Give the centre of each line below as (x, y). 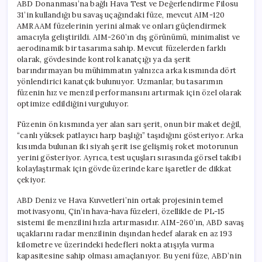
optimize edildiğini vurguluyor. (73, 104)
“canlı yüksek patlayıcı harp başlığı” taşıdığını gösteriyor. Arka (130, 135)
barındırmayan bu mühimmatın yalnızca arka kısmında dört (127, 70)
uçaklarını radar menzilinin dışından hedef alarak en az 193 (125, 233)
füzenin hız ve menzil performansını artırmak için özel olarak (130, 92)
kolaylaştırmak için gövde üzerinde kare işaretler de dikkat (124, 168)
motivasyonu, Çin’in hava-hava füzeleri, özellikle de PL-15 (121, 211)
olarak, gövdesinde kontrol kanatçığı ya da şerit (104, 59)
